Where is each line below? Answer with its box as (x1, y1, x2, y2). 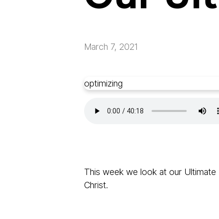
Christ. (84, 180, 108, 191)
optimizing (84, 78, 123, 89)
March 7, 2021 (84, 42, 137, 52)
